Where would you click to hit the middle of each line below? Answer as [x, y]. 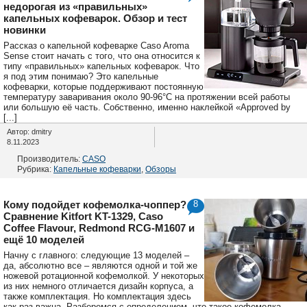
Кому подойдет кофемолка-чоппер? [95, 204]
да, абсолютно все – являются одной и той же [100, 265]
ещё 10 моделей [44, 239]
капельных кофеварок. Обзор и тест [95, 18]
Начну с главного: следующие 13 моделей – [96, 255]
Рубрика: [35, 169]
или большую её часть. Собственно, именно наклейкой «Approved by [147, 107]
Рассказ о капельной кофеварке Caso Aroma [96, 45]
